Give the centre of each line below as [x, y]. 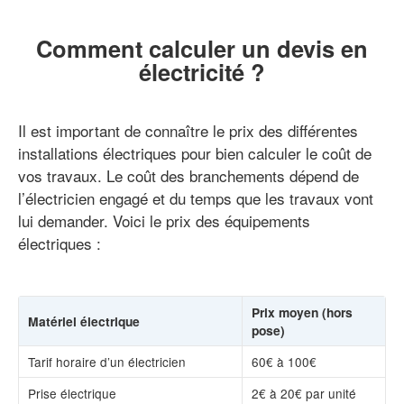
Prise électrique [72, 393]
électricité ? [202, 72]
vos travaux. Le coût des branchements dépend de [188, 175]
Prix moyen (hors [302, 312]
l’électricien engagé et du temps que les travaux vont [196, 197]
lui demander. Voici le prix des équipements [164, 220]
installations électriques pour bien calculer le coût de [195, 152]
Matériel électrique [84, 321]
